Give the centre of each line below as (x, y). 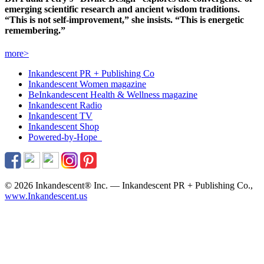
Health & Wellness (126, 95)
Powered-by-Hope (64, 137)
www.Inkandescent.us (46, 196)
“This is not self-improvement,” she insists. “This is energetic (124, 20)
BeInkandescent (59, 95)
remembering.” (35, 31)
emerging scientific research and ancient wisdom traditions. (122, 9)
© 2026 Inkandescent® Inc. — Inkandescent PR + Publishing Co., (129, 186)
